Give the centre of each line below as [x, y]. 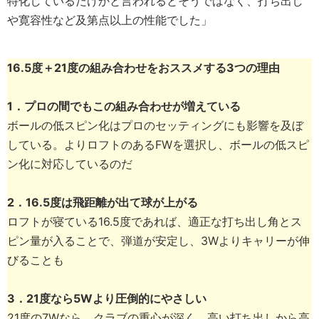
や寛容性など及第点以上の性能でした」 [115, 20]
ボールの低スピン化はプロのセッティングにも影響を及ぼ [155, 126]
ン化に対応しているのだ [70, 164]
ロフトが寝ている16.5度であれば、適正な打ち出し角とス [155, 222]
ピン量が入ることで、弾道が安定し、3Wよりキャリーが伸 [158, 241]
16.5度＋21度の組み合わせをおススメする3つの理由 [143, 68]
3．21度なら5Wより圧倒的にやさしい [107, 299]
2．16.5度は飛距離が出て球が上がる [103, 203]
